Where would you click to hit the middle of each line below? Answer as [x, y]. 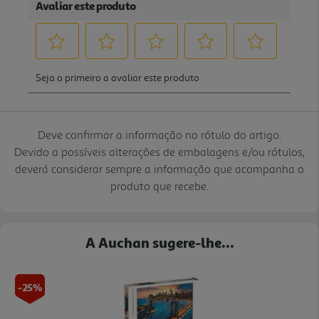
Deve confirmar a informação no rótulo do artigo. [159, 134]
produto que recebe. [159, 185]
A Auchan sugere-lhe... [159, 242]
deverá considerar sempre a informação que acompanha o [159, 168]
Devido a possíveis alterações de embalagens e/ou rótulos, [159, 151]
